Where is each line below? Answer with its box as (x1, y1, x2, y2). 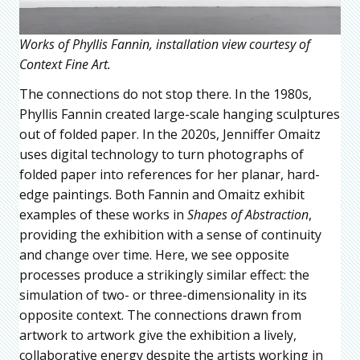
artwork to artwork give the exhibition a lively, (19, 325, 297, 344)
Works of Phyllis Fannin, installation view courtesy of (19, 35, 310, 53)
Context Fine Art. (19, 55, 111, 73)
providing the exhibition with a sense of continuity (19, 225, 321, 243)
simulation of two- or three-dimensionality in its (19, 285, 307, 304)
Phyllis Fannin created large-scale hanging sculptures (19, 104, 340, 123)
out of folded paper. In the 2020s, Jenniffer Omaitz (19, 125, 321, 143)
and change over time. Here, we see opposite (19, 245, 289, 264)
